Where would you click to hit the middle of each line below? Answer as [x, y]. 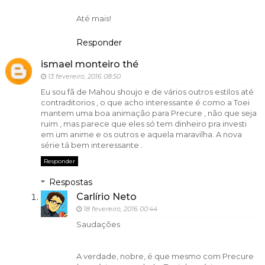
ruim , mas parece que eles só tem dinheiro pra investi [143, 124]
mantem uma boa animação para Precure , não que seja [148, 113]
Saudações [98, 224]
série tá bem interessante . [91, 145]
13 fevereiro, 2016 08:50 [84, 77]
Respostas [70, 182]
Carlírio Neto [106, 197]
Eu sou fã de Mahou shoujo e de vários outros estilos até [147, 92]
